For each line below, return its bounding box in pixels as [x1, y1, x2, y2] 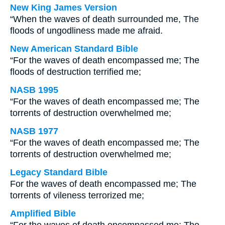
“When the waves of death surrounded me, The [10, 14, 199, 24]
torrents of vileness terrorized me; [10, 190, 144, 200]
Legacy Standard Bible [10, 167, 107, 177]
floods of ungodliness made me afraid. [10, 26, 163, 36]
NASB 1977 [10, 126, 58, 136]
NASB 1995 [10, 85, 58, 95]
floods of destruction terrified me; [10, 67, 141, 77]
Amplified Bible [10, 208, 76, 218]
